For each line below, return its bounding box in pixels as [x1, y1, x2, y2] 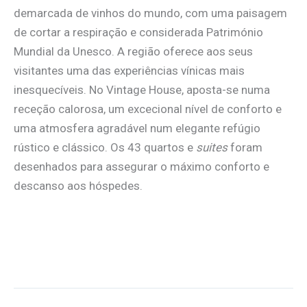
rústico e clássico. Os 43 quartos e [14, 140, 196, 154]
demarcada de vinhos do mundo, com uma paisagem [14, 5, 287, 20]
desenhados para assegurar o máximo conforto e [14, 159, 269, 173]
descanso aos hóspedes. [14, 178, 143, 193]
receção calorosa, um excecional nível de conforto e [14, 101, 282, 116]
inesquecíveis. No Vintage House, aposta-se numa [14, 82, 270, 97]
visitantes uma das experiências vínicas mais [14, 63, 245, 77]
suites [196, 140, 228, 154]
